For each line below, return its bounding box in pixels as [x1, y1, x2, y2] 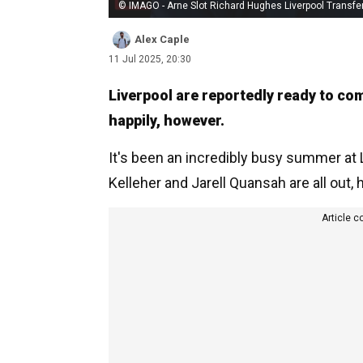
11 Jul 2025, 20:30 [109, 53, 191, 65]
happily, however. [109, 111, 224, 129]
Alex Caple [135, 32, 190, 45]
